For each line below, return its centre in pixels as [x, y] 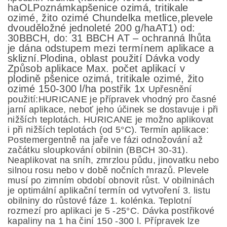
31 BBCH [94, 38]
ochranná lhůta [177, 38]
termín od [120, 190]
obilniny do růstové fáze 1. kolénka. [83, 200]
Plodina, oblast [75, 58]
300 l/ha [80, 89]
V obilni [179, 180]
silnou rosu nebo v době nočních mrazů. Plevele [108, 170]
